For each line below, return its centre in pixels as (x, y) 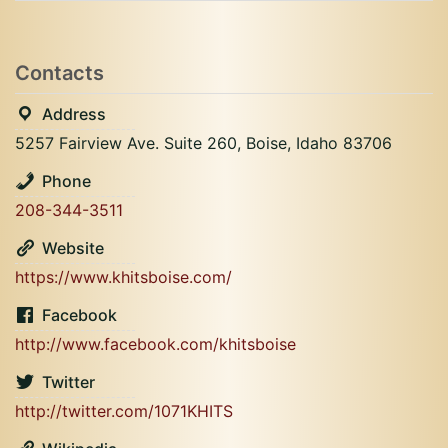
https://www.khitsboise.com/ (123, 277)
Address (74, 114)
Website (73, 248)
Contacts (59, 73)
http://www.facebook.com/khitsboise (155, 344)
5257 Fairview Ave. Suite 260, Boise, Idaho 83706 (203, 143)
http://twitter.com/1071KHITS (124, 411)
